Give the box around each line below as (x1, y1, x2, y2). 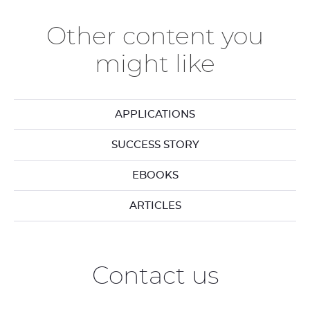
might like (95, 53, 215, 77)
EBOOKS (131, 170, 179, 181)
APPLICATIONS (115, 109, 195, 120)
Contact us (91, 264, 219, 289)
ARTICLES (129, 201, 181, 211)
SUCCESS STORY (111, 140, 199, 150)
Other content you (46, 25, 264, 49)
